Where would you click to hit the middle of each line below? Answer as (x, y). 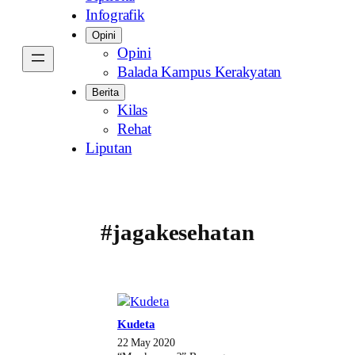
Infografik (115, 15)
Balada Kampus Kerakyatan (200, 72)
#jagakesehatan (177, 233)
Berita (105, 92)
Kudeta (136, 324)
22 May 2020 (146, 343)
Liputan (109, 148)
